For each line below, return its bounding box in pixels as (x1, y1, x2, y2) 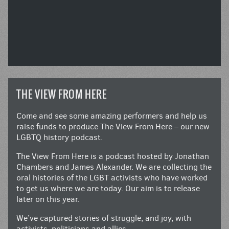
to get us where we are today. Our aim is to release (16, 183, 200, 194)
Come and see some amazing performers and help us (16, 110, 207, 122)
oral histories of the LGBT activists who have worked (16, 172, 208, 184)
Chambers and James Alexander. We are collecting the (16, 162, 212, 173)
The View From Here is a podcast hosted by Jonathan (16, 151, 209, 162)
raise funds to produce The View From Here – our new (16, 121, 210, 132)
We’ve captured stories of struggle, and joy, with (16, 213, 191, 224)
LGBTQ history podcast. (16, 132, 103, 143)
